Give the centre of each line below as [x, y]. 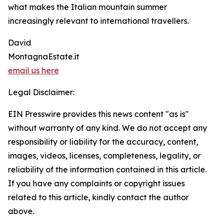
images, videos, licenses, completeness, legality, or [104, 156]
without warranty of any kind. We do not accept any [108, 128]
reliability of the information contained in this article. [107, 170]
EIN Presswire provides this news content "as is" [98, 114]
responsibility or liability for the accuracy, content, [103, 142]
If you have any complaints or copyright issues [96, 184]
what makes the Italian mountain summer [87, 7]
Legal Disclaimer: [41, 92]
